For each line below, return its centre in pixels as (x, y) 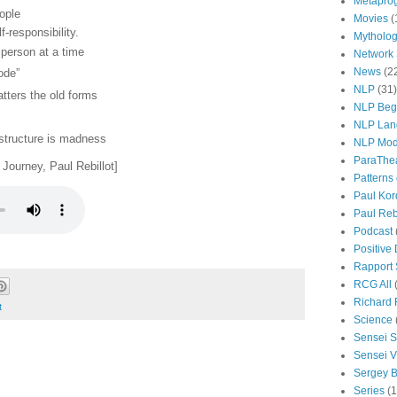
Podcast (373, 232)
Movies (371, 19)
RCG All (373, 285)
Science (373, 320)
